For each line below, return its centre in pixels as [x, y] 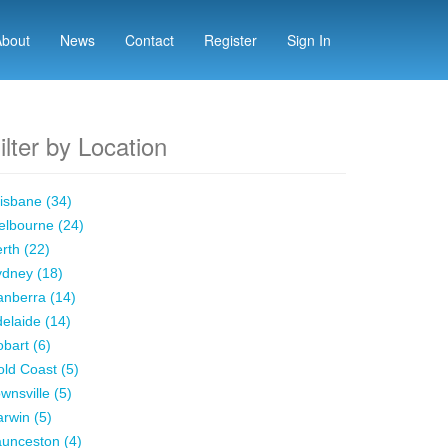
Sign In [309, 40]
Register [230, 40]
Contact [149, 40]
